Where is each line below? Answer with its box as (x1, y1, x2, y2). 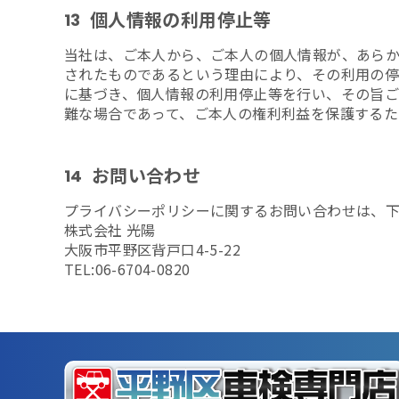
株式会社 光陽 (64, 219, 156, 240)
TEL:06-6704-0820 (64, 258, 191, 280)
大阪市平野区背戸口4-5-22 (64, 239, 240, 260)
